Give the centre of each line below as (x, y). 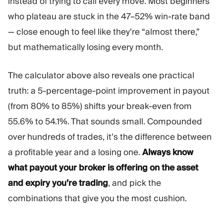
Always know (168, 152)
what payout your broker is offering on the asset (103, 167)
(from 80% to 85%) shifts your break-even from (100, 106)
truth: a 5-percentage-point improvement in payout (109, 90)
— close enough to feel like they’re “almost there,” (104, 32)
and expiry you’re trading (58, 183)
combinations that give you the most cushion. (97, 198)
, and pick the (135, 183)
